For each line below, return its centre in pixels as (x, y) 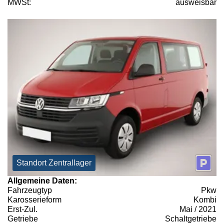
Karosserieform (34, 199)
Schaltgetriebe (191, 218)
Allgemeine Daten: (42, 180)
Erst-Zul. (22, 209)
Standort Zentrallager (54, 162)
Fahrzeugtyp (30, 190)
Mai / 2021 (198, 209)
